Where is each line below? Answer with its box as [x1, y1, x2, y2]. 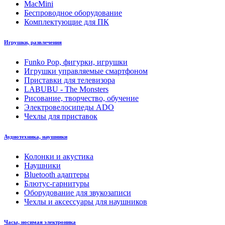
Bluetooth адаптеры [24, 170, 89, 179]
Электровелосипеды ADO [24, 102, 114, 111]
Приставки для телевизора [24, 75, 115, 84]
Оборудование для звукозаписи [24, 188, 131, 197]
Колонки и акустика [24, 152, 93, 161]
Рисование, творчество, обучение [24, 93, 139, 102]
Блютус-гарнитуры [24, 179, 89, 188]
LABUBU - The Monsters [24, 84, 108, 93]
